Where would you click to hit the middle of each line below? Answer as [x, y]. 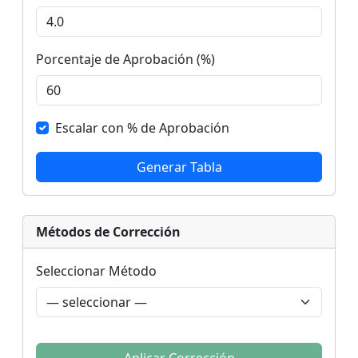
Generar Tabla [179, 167]
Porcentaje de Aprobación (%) [125, 59]
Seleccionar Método [96, 271]
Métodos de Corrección [108, 232]
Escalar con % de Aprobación [142, 128]
